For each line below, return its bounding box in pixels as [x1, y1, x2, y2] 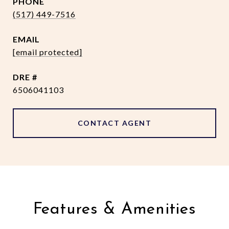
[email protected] [13, 47, 82, 57]
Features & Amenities [33, 201, 196, 218]
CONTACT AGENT [77, 119, 152, 127]
